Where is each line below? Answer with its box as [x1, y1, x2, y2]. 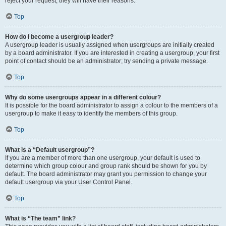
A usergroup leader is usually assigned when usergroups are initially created [5, 41, 214, 48]
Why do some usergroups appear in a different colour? [5, 94, 161, 101]
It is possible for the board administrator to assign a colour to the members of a [5, 102, 218, 109]
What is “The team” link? [5, 215, 76, 222]
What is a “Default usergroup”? [5, 146, 94, 153]
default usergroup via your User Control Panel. [5, 179, 132, 186]
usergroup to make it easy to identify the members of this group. [5, 110, 178, 117]
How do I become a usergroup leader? [5, 33, 114, 40]
